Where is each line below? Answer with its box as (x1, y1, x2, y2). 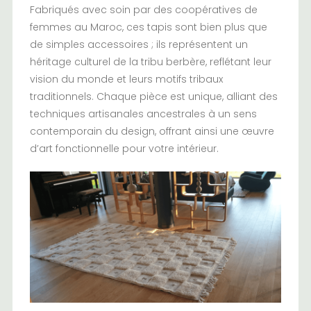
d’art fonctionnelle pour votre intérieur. (29, 142, 219, 155)
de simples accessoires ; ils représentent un (29, 37, 248, 51)
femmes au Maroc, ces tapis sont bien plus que (29, 20, 267, 34)
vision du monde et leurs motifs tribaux (29, 72, 223, 86)
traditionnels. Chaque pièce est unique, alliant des (29, 90, 278, 103)
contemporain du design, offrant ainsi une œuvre (29, 124, 274, 138)
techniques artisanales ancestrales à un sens (29, 107, 257, 121)
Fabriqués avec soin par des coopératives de (29, 3, 258, 17)
